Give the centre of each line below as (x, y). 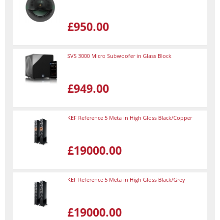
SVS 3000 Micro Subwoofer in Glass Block (119, 56)
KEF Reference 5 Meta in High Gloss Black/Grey (126, 179)
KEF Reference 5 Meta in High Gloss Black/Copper (130, 118)
